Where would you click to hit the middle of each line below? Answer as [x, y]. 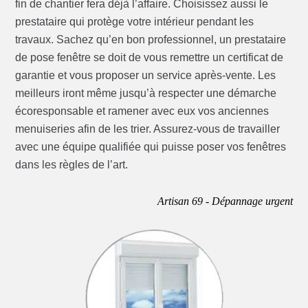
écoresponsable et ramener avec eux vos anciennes [142, 111]
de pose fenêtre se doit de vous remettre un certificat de [150, 58]
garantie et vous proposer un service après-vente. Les [146, 76]
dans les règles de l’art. [72, 165]
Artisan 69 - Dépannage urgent [225, 201]
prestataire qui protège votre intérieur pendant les [135, 22]
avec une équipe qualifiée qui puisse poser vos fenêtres [151, 147]
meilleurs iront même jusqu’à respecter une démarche [146, 93]
